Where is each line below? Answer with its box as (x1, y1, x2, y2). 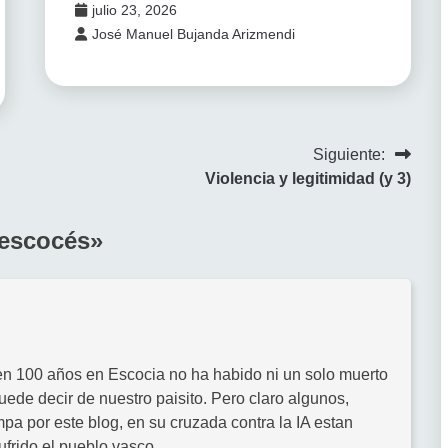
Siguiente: (312, 145, 385, 163)
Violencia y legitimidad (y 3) (204, 169, 411, 187)
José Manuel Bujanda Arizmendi (91, 25, 295, 42)
